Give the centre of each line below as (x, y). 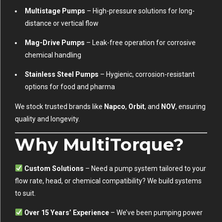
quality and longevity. (47, 119)
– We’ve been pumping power (156, 212)
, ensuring (191, 106)
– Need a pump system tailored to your (145, 168)
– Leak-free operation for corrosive (140, 42)
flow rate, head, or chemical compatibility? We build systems (108, 181)
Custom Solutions (54, 168)
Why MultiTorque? (99, 144)
